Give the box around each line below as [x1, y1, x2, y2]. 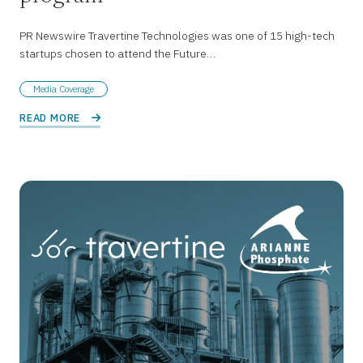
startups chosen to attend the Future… [19, 46, 216, 62]
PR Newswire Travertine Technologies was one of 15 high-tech [19, 28, 335, 44]
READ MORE [19, 111, 83, 126]
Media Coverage [33, 83, 94, 96]
